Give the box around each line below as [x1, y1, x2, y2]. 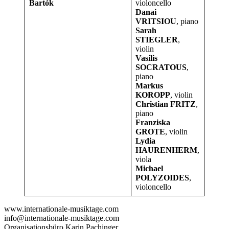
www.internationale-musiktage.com [4, 204, 119, 214]
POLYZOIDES [135, 173, 189, 182]
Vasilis [135, 54, 157, 63]
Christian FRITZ [135, 100, 196, 109]
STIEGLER [135, 35, 178, 44]
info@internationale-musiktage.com [4, 214, 119, 223]
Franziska [135, 118, 170, 127]
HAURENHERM [135, 146, 197, 155]
